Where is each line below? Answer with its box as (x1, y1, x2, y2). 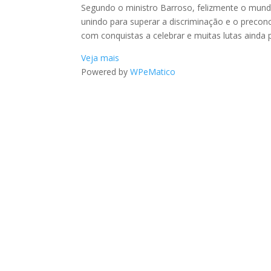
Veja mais (81, 52, 120, 64)
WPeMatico (130, 66, 176, 77)
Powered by (81, 66, 131, 77)
